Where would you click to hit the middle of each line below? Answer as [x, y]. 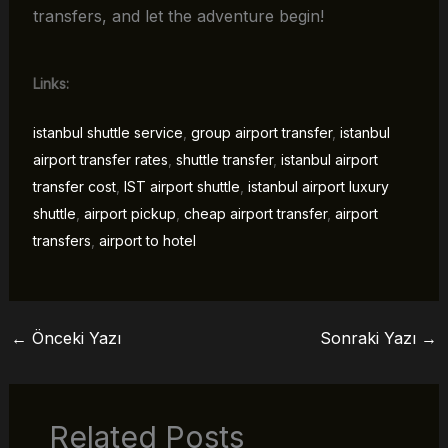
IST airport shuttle [181, 187]
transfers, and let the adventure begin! [178, 15]
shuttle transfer [224, 160]
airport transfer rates [100, 160]
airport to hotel [147, 241]
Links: [50, 83]
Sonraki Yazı [371, 337]
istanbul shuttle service [107, 133]
